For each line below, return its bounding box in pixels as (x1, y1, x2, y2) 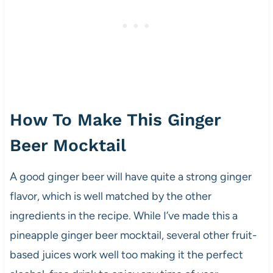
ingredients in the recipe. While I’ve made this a (9, 209, 238, 223)
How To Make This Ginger (9, 110, 221, 130)
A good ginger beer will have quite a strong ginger (9, 170, 252, 184)
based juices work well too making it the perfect (9, 248, 243, 262)
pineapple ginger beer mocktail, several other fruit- (9, 229, 257, 243)
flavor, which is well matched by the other (9, 190, 211, 204)
